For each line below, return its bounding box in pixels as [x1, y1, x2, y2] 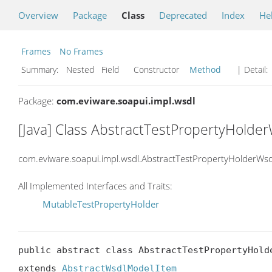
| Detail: [234, 64, 270, 75]
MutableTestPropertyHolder [42, 198, 159, 211]
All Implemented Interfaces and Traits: [18, 180, 172, 192]
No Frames [59, 46, 103, 57]
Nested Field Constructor [64, 64, 186, 75]
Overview [18, 9, 58, 21]
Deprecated [159, 9, 207, 21]
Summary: [21, 64, 61, 75]
